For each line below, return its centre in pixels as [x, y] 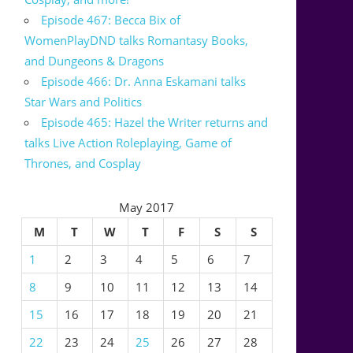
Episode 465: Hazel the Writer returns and [155, 123]
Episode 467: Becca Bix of [111, 20]
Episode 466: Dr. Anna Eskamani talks [144, 82]
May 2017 [147, 208]
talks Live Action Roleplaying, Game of [128, 143]
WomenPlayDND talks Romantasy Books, [137, 41]
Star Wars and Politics [84, 102]
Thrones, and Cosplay [83, 163]
